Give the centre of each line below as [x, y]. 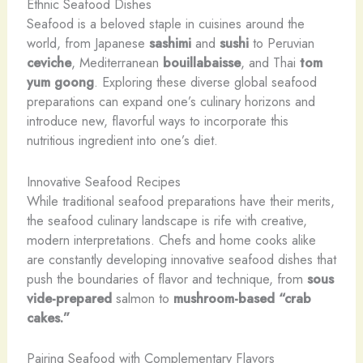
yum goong [60, 82]
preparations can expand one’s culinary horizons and [171, 102]
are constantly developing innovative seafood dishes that [181, 259]
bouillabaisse [201, 63]
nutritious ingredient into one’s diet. [122, 141]
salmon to [142, 298]
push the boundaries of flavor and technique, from [167, 278]
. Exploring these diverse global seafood [205, 82]
